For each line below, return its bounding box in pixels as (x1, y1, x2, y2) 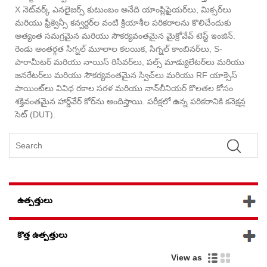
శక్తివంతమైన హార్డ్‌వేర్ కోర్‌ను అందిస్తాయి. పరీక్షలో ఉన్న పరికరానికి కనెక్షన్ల (15, 96, 246, 106)
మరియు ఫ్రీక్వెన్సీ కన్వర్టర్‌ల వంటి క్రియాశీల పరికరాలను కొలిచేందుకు (15, 17, 231, 27)
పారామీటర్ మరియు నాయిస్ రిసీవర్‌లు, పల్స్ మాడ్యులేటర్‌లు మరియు (15, 57, 244, 67)
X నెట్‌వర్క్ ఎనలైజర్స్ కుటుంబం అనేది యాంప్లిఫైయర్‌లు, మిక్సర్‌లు (15, 4, 231, 14)
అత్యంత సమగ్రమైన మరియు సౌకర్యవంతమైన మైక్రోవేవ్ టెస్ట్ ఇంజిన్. (15, 30, 235, 41)
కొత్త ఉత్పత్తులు (17, 230, 67, 240)
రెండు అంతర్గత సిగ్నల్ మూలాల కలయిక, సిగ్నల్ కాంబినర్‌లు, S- (15, 44, 222, 54)
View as (170, 253, 207, 263)
